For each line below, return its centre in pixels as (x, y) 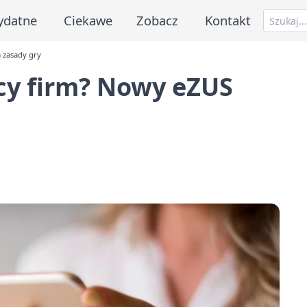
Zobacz (158, 20)
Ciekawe (88, 20)
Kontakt (228, 20)
